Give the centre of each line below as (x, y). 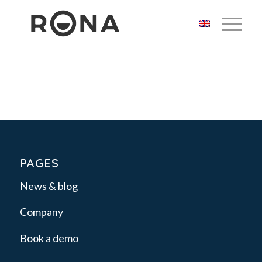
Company (41, 212)
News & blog (49, 186)
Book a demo (49, 238)
